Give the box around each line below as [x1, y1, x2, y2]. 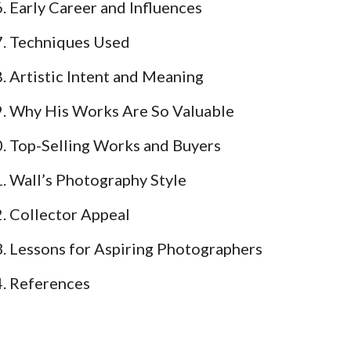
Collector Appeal [9, 204, 130, 224]
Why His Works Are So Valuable [9, 101, 234, 121]
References [9, 273, 90, 293]
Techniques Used [9, 32, 130, 52]
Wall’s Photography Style [9, 170, 186, 190]
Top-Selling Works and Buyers [9, 136, 221, 155]
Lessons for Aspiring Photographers [9, 239, 262, 259]
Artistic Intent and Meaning [9, 67, 204, 86]
